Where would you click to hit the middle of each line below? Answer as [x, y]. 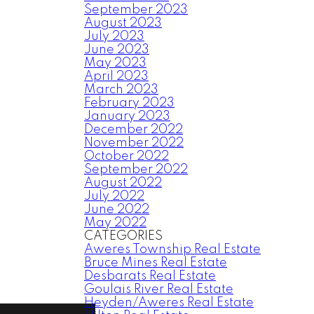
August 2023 [123, 23]
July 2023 [114, 36]
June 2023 [117, 50]
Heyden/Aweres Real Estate [169, 303]
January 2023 [127, 116]
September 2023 [136, 10]
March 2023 [121, 90]
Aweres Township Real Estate [172, 250]
